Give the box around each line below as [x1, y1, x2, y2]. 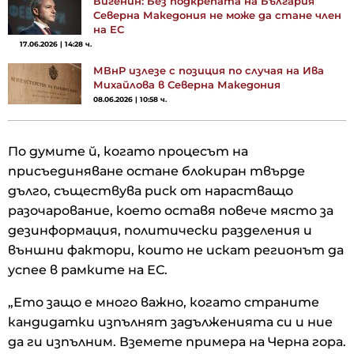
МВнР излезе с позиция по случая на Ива [93, 63, 324, 77]
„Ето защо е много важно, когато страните [8, 294, 319, 310]
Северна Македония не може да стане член [93, 8, 341, 21]
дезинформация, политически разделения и [8, 222, 312, 238]
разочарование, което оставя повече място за [8, 202, 333, 218]
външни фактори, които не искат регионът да [8, 242, 344, 258]
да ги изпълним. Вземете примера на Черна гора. [8, 333, 346, 349]
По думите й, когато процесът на [8, 143, 248, 159]
